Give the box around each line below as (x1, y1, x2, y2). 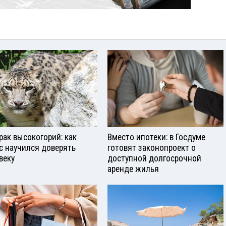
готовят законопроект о (107, 142, 196, 153)
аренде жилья (107, 163, 159, 174)
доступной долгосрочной (107, 153, 201, 163)
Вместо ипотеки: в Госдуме (107, 132, 205, 142)
